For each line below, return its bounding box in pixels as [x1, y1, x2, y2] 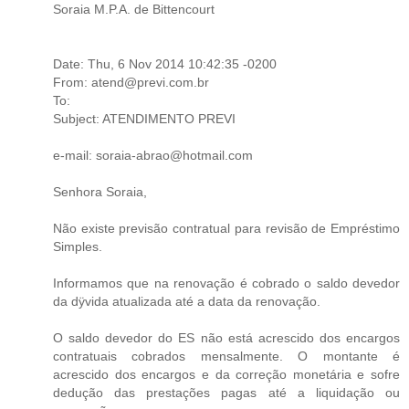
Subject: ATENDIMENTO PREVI [53, 110, 236, 126]
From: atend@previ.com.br [53, 74, 209, 89]
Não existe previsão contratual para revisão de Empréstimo [53, 220, 400, 236]
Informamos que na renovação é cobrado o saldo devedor [53, 275, 400, 290]
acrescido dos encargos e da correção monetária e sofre [53, 366, 400, 382]
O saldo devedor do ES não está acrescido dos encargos [53, 330, 400, 345]
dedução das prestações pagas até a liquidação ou [53, 384, 400, 400]
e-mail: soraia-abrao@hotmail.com [53, 147, 253, 163]
